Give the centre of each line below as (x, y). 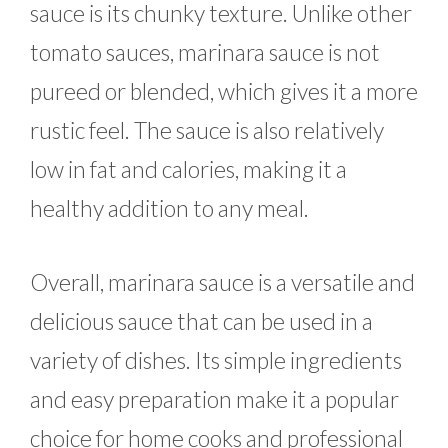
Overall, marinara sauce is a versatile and (222, 281)
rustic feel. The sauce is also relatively (207, 130)
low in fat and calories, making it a (188, 169)
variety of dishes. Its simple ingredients (216, 359)
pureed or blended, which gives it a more (224, 91)
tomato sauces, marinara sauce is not (205, 52)
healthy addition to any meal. (169, 208)
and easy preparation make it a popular (214, 398)
